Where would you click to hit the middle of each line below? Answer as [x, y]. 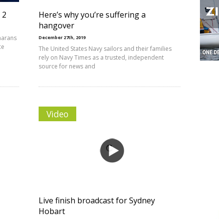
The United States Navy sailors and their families [105, 49]
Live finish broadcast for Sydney [97, 200]
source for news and [67, 66]
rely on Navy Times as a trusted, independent [101, 57]
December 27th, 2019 [62, 37]
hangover [56, 25]
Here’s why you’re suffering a [92, 15]
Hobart [52, 211]
